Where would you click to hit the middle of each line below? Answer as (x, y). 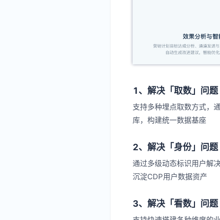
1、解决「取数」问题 (175, 91)
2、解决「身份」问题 (175, 147)
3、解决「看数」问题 (175, 204)
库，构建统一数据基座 (169, 120)
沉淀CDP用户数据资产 (170, 177)
